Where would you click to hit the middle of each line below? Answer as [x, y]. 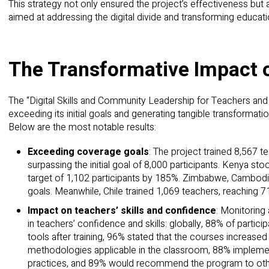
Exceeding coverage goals [88, 152]
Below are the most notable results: [82, 127]
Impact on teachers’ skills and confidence [122, 210]
